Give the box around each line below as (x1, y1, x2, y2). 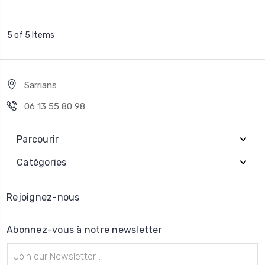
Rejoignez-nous (7, 192, 80, 203)
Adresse (7, 244, 37, 254)
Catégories (17, 157, 67, 169)
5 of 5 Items (7, 30, 54, 41)
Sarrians (24, 80, 57, 91)
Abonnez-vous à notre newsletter (7, 224, 162, 236)
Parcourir (17, 134, 59, 146)
